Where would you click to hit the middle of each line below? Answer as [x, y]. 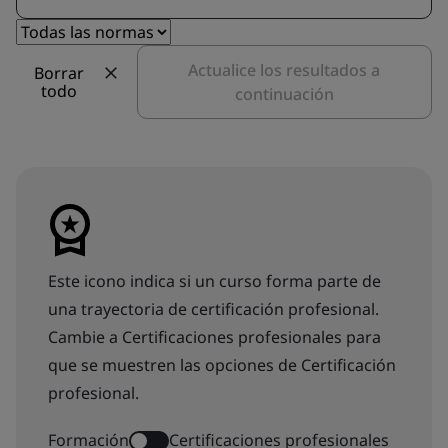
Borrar [59, 72]
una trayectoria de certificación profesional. [213, 308]
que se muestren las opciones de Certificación [222, 364]
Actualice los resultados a [284, 69]
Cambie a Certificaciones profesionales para [214, 336]
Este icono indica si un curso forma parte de [214, 280]
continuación [284, 93]
